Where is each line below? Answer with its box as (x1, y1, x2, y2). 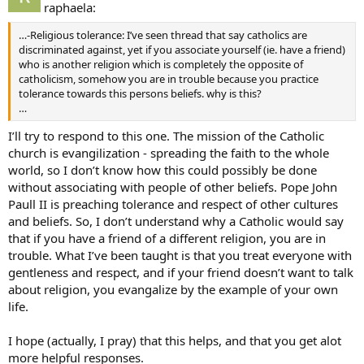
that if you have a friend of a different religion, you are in (8, 229, 326, 246)
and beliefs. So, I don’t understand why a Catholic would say (8, 212, 344, 229)
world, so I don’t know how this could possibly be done (8, 161, 317, 178)
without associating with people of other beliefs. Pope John (8, 178, 337, 195)
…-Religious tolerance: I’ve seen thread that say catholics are (19, 28, 307, 42)
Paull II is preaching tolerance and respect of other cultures (8, 195, 338, 212)
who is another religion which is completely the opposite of (19, 57, 303, 71)
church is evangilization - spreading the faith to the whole (8, 144, 329, 161)
